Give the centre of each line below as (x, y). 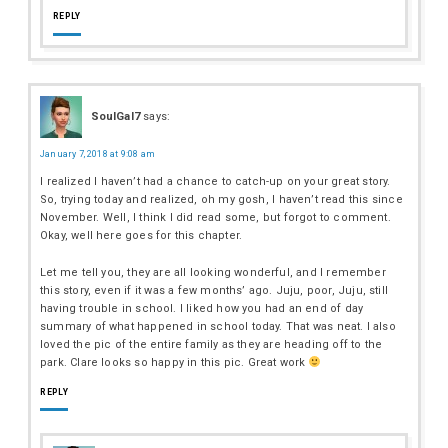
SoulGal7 (115, 116)
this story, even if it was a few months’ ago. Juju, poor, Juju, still (214, 290)
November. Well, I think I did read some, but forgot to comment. (215, 217)
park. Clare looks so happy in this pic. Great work (174, 362)
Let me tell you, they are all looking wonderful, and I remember (213, 272)
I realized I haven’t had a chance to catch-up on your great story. (215, 181)
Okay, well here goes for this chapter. (141, 235)
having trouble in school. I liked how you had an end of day (202, 308)
